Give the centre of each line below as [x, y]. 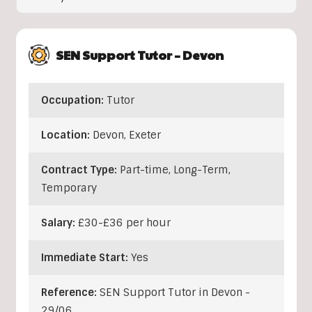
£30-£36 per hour [124, 223]
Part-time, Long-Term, [175, 170]
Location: [67, 135]
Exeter [145, 135]
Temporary [69, 188]
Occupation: [73, 101]
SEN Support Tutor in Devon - [174, 293]
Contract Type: [80, 170]
